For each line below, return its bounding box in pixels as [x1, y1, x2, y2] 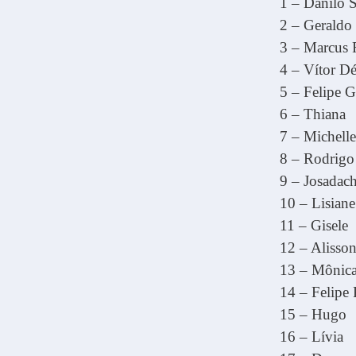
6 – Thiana [280, 106, 346, 122]
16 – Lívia [280, 328, 343, 345]
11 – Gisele [280, 217, 348, 234]
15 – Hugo [280, 306, 346, 323]
